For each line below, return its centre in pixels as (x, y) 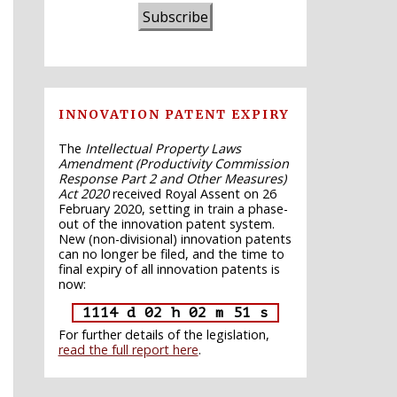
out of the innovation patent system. (166, 223)
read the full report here (128, 349)
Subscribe (175, 16)
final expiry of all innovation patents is (169, 269)
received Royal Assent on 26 (192, 193)
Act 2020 (83, 193)
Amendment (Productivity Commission (173, 163)
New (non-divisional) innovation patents (175, 238)
